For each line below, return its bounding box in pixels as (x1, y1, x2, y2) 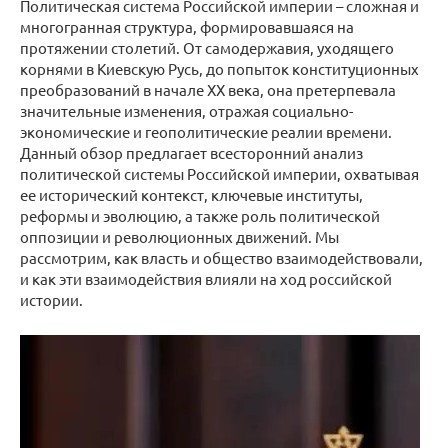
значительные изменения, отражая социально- (20, 101, 353, 120)
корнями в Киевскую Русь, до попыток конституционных (20, 59, 419, 78)
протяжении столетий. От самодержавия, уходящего (20, 38, 394, 57)
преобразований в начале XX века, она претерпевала (20, 80, 396, 99)
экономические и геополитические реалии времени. (20, 122, 392, 141)
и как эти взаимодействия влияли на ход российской (20, 269, 392, 288)
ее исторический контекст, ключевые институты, (20, 185, 363, 204)
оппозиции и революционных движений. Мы (20, 227, 339, 246)
